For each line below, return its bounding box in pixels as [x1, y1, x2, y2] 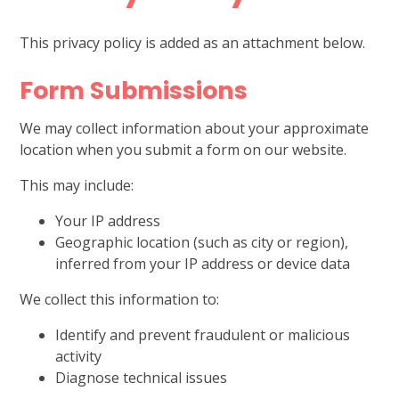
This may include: [20, 175, 134, 196]
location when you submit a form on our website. [20, 140, 347, 160]
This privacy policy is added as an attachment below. [20, 33, 366, 53]
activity [55, 346, 102, 367]
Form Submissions [20, 74, 248, 108]
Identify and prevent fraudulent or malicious [55, 325, 351, 346]
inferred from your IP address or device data [55, 254, 351, 274]
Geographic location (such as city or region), [55, 232, 349, 253]
